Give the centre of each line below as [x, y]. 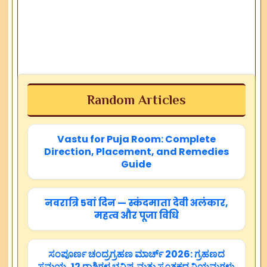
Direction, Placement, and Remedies [136, 152]
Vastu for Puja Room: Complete [136, 139]
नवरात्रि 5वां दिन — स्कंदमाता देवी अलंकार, [136, 203]
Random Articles [136, 100]
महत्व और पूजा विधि [136, 216]
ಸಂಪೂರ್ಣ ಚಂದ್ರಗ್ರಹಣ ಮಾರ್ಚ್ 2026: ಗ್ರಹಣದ [136, 254]
